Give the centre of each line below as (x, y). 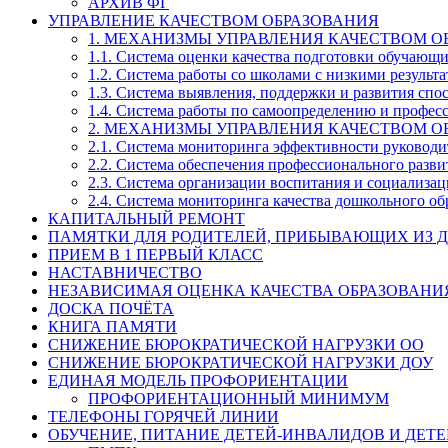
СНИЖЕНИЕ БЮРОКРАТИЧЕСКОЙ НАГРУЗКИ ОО (236, 344)
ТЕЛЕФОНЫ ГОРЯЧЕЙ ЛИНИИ (163, 416)
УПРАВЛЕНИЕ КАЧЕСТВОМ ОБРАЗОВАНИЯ (213, 20)
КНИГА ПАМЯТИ (112, 326)
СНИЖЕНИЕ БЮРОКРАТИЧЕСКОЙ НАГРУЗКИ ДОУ (240, 362)
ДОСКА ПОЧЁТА (111, 308)
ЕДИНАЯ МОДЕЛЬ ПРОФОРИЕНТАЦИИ (198, 380)
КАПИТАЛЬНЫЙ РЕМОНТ (146, 218)
